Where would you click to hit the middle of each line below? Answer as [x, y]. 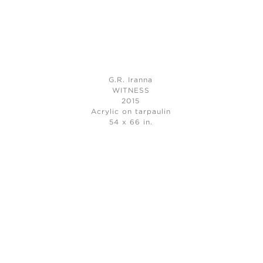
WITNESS [131, 90]
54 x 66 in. [131, 122]
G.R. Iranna [131, 80]
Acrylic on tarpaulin [131, 112]
